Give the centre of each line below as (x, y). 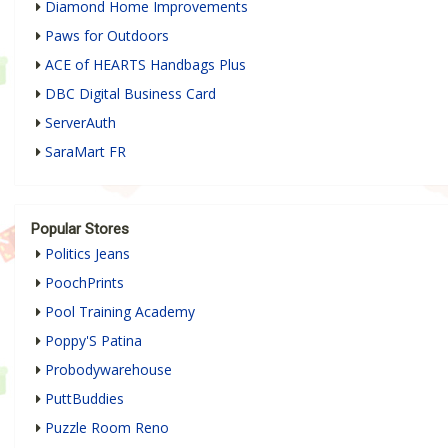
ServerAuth (80, 122)
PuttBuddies (84, 398)
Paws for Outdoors (107, 35)
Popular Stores (80, 228)
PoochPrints (84, 282)
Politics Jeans (87, 253)
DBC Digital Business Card (130, 93)
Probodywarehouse (108, 369)
